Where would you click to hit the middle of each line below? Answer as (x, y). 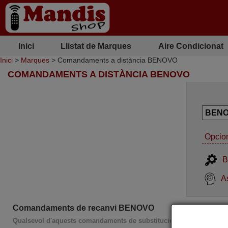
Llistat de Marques (96, 46)
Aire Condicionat (191, 46)
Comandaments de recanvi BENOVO (83, 208)
